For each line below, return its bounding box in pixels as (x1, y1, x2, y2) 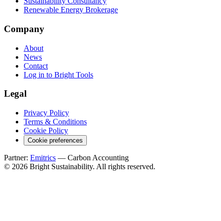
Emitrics (30, 153, 56, 162)
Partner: (4, 153, 30, 162)
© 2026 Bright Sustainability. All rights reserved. (4, 162, 155, 171)
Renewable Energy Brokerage (24, 5, 118, 14)
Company (4, 23, 44, 34)
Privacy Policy (24, 109, 69, 117)
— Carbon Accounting (56, 153, 129, 162)
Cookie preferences (28, 137, 83, 144)
